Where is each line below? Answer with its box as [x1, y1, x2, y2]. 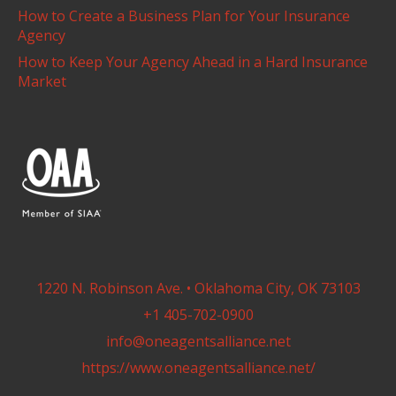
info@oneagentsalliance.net [105, 331, 291, 351]
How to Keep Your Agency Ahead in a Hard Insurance [18, 52, 368, 72]
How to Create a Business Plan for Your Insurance [18, 6, 350, 26]
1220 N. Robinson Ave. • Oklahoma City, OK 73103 [35, 278, 361, 298]
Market [18, 72, 66, 91]
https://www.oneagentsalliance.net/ [80, 357, 316, 377]
